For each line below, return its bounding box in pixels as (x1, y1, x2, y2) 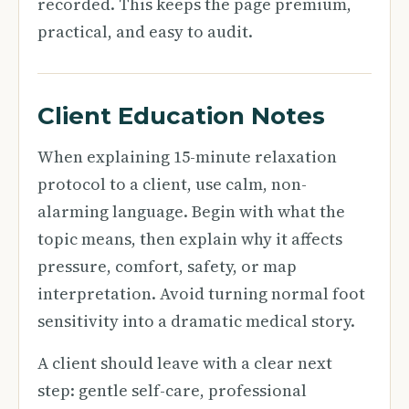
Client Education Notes (37, 101, 325, 131)
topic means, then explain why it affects (37, 227, 342, 250)
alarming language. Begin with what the (37, 200, 345, 223)
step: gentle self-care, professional (37, 379, 307, 402)
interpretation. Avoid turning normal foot (37, 282, 365, 305)
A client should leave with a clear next (37, 351, 332, 374)
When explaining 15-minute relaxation (37, 145, 337, 168)
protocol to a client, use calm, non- (37, 173, 307, 195)
